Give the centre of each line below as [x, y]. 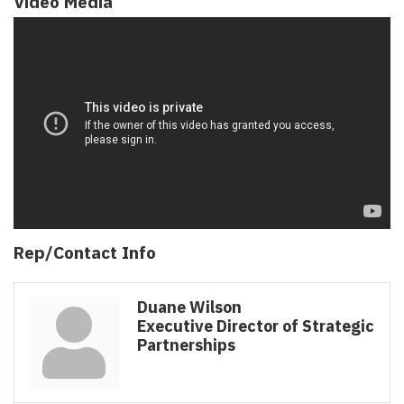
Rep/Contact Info [85, 252]
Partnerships [186, 344]
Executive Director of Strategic [256, 326]
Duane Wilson [189, 307]
